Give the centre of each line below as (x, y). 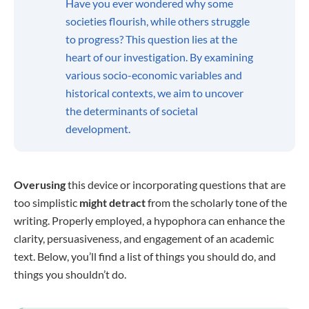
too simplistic (47, 202)
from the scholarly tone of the (216, 202)
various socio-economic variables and (154, 75)
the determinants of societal (132, 111)
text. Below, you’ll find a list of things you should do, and (145, 256)
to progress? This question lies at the (151, 39)
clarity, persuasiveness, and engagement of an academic (144, 238)
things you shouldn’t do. (70, 274)
